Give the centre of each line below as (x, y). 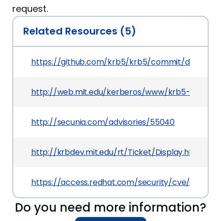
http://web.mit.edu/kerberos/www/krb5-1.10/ (118, 92)
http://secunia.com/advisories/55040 (103, 122)
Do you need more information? (110, 207)
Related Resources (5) (80, 31)
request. (30, 8)
